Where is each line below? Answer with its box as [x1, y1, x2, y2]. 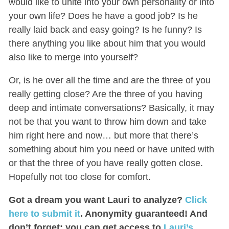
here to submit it [8, 208, 80, 219]
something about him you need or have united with [8, 144, 214, 154]
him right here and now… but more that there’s [8, 130, 198, 141]
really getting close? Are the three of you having [8, 88, 202, 99]
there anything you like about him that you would [8, 38, 205, 49]
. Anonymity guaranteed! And [80, 208, 208, 219]
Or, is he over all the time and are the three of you [8, 75, 211, 85]
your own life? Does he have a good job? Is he [8, 10, 198, 21]
